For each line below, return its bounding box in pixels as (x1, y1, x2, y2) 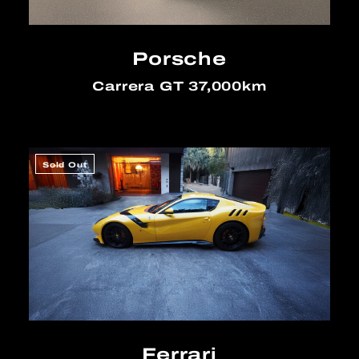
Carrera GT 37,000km (92, 75, 267, 96)
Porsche (132, 44, 227, 72)
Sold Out (42, 159, 88, 171)
